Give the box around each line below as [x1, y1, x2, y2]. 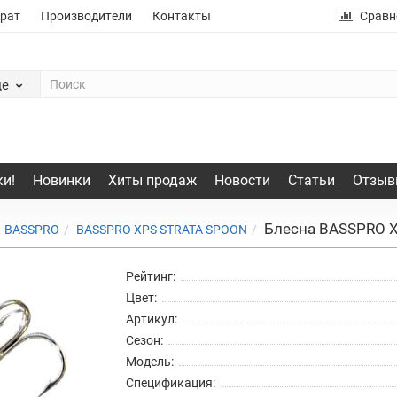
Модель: [125, 354, 174, 369]
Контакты [152, 9, 211, 23]
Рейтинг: [125, 269, 175, 284]
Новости [214, 171, 270, 189]
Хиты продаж [107, 171, 197, 189]
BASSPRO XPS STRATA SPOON [76, 222, 247, 237]
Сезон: [125, 332, 163, 347]
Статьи [287, 171, 335, 189]
